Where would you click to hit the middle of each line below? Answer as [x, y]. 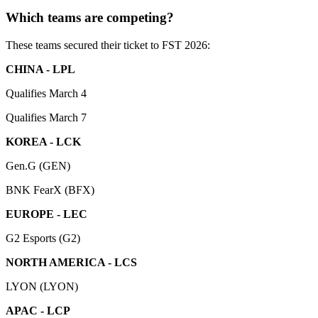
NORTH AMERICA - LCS [71, 262]
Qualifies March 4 [46, 93]
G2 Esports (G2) [43, 238]
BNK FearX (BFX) [50, 190]
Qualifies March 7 [46, 117]
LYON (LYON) [42, 286]
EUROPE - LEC [46, 214]
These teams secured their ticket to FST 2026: [108, 45]
